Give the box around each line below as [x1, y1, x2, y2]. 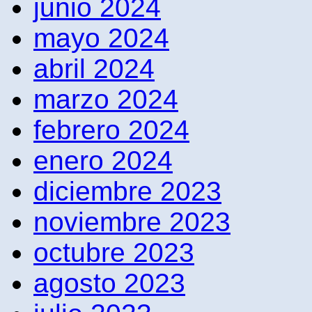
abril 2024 [33, 53, 155, 84]
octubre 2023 [33, 237, 194, 267]
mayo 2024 [33, 22, 169, 53]
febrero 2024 [33, 114, 189, 145]
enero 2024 [33, 145, 173, 175]
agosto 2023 [33, 267, 185, 298]
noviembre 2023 [33, 206, 231, 237]
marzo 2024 [33, 84, 178, 114]
